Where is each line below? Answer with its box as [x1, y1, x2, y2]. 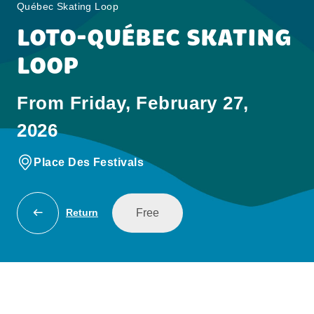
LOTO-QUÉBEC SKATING [17, 22, 292, 53]
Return [66, 207, 98, 219]
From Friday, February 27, [17, 92, 249, 114]
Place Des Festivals [34, 156, 144, 168]
